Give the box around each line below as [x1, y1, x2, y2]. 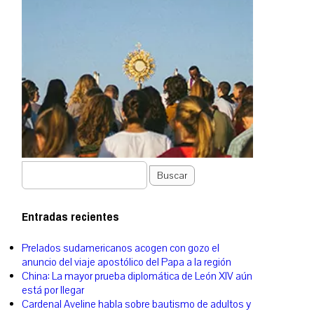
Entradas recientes [22, 205, 119, 228]
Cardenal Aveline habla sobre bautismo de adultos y [22, 297, 251, 312]
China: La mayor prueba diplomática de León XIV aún [22, 269, 252, 284]
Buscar [157, 168, 187, 182]
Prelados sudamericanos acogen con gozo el [22, 241, 219, 256]
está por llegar [22, 283, 84, 298]
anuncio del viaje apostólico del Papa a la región [22, 255, 231, 270]
